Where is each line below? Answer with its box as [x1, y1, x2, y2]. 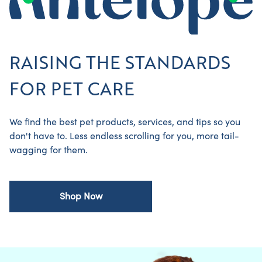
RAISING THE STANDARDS [9, 50, 230, 74]
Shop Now [59, 191, 102, 202]
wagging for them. [9, 145, 88, 156]
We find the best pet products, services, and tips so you [9, 117, 240, 128]
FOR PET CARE [9, 76, 135, 100]
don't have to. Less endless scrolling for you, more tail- [9, 131, 239, 142]
